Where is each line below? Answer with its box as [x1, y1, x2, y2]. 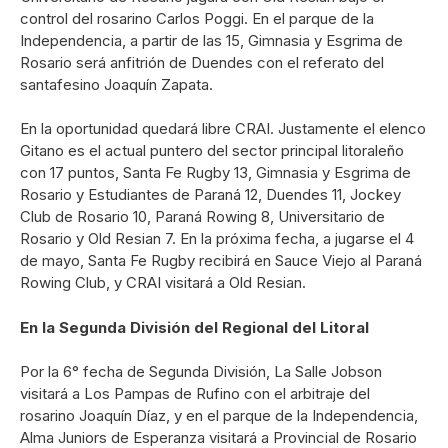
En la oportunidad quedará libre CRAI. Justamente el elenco [20, 119, 426, 139]
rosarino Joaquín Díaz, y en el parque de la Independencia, [20, 406, 418, 426]
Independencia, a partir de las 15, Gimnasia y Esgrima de [20, 30, 403, 50]
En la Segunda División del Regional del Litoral [20, 317, 369, 337]
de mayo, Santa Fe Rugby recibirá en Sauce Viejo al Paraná [20, 251, 422, 271]
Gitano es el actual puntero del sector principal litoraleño [20, 141, 404, 161]
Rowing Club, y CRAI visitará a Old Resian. [20, 273, 306, 293]
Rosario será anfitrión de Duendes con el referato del [20, 52, 384, 72]
